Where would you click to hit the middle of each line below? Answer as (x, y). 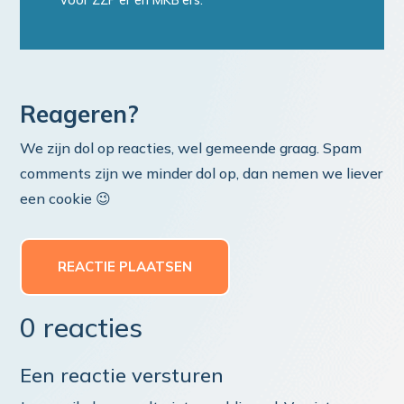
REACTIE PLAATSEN (125, 267)
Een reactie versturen (122, 376)
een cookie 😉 (66, 199)
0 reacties (82, 328)
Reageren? (80, 115)
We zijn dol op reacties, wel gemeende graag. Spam (191, 148)
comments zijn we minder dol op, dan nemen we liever (202, 174)
